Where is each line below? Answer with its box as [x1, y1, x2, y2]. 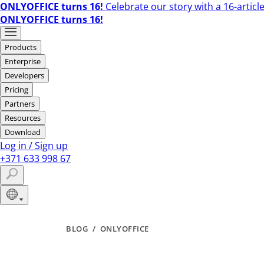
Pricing [5, 84, 28, 95]
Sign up [35, 139, 68, 152]
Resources [5, 113, 41, 123]
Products [5, 42, 37, 52]
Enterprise [5, 56, 41, 67]
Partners [5, 98, 35, 109]
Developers [5, 70, 44, 81]
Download [5, 127, 41, 137]
